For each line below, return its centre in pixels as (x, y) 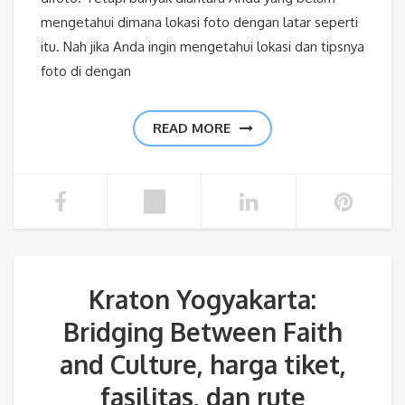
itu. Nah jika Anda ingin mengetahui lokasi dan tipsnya (202, 46)
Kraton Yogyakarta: (202, 299)
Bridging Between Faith (202, 331)
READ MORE (191, 127)
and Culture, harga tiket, (202, 364)
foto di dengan (86, 71)
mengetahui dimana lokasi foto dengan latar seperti (199, 22)
